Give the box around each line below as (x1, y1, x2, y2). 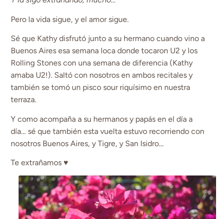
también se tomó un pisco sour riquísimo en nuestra (11, 83, 191, 92)
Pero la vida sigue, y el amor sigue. (11, 14, 129, 24)
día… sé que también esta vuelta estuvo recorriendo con (11, 126, 205, 136)
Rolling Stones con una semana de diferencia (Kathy (11, 58, 193, 68)
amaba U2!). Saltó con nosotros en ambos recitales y (11, 70, 193, 80)
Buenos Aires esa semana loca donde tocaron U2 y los (11, 46, 198, 56)
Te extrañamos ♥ (11, 158, 69, 168)
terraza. (11, 95, 37, 105)
